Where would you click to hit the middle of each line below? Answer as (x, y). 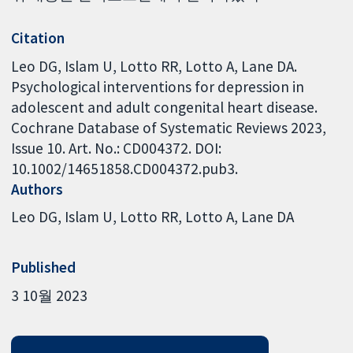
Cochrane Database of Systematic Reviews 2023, (169, 127)
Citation (38, 37)
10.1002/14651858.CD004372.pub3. (125, 168)
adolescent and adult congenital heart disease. (165, 107)
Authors (37, 189)
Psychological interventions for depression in (158, 86)
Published (44, 268)
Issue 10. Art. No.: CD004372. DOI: (117, 148)
